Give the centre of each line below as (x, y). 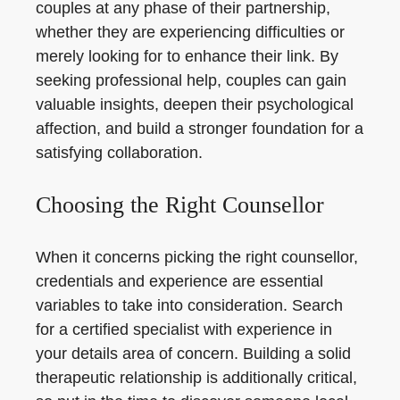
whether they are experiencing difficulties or (190, 32)
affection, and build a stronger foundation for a (200, 129)
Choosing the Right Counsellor (180, 205)
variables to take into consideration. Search (189, 305)
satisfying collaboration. (119, 153)
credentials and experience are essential (179, 281)
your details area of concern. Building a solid (193, 354)
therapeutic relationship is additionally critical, (196, 378)
